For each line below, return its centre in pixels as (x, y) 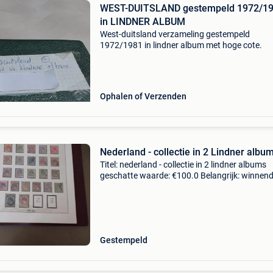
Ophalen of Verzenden (143, 96)
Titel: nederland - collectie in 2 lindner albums (183, 165)
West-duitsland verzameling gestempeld (175, 34)
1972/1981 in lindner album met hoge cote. (181, 45)
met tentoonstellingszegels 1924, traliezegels (184, 197)
